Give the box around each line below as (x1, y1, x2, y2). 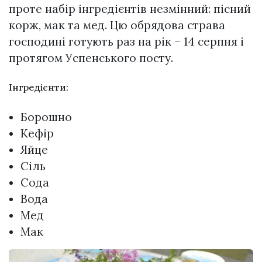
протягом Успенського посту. (9, 51, 173, 65)
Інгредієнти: (9, 81, 68, 93)
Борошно (20, 109, 72, 124)
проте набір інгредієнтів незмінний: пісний (9, 2, 251, 16)
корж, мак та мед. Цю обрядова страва (9, 18, 225, 33)
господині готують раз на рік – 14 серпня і (9, 35, 244, 49)
